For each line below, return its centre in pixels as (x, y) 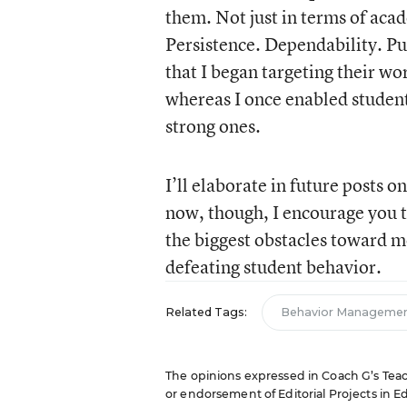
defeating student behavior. (273, 267)
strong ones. (213, 126)
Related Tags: (206, 312)
